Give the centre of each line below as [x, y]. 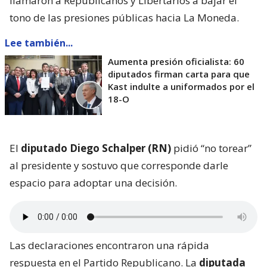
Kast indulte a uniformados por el [181, 87]
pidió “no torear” [211, 148]
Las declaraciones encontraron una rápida [109, 246]
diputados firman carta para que [179, 74]
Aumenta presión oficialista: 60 [176, 62]
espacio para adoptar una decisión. [93, 183]
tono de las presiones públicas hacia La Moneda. [124, 18]
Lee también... [39, 43]
